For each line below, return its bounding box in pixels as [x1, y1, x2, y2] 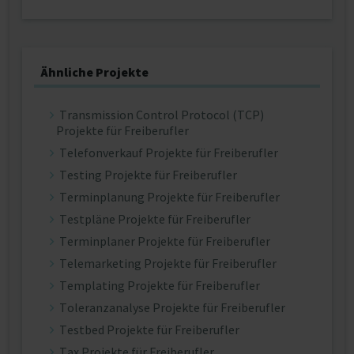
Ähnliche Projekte [40, 64, 149, 80]
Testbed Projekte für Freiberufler [59, 322, 239, 337]
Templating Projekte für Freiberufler [59, 277, 260, 293]
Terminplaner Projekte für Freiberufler [59, 233, 270, 249]
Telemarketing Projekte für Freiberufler [59, 255, 277, 271]
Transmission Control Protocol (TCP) [59, 107, 264, 122]
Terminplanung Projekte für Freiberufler [59, 189, 280, 205]
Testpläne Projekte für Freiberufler [59, 211, 250, 227]
